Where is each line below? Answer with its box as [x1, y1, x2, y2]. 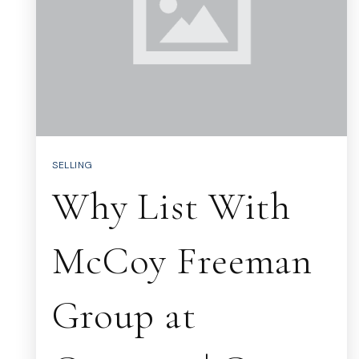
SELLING [52, 159, 93, 171]
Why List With [52, 183, 292, 230]
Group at [52, 292, 196, 339]
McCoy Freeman [52, 237, 313, 284]
